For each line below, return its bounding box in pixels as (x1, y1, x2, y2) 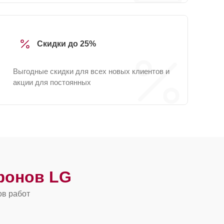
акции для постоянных (13, 78, 91, 86)
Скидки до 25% (37, 39, 96, 48)
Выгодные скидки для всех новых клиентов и (13, 67, 169, 75)
